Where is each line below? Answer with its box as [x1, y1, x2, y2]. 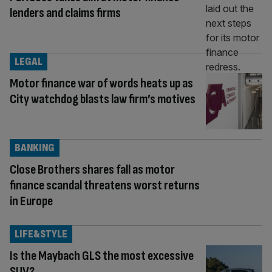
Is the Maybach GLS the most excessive [10, 247, 194, 264]
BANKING [15, 141, 55, 154]
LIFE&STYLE [15, 227, 67, 240]
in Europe [10, 192, 53, 209]
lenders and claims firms [10, 4, 121, 21]
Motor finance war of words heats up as [10, 75, 193, 92]
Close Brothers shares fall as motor [10, 161, 175, 178]
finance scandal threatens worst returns [10, 177, 200, 194]
